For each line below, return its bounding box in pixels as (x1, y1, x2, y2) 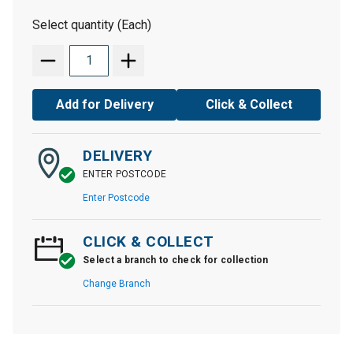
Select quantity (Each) (32, 17, 151, 32)
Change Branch (83, 278, 150, 289)
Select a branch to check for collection (83, 255, 269, 266)
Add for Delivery (55, 97, 154, 112)
